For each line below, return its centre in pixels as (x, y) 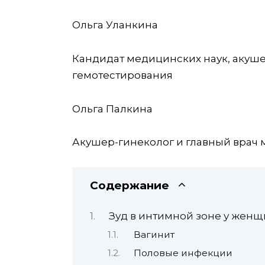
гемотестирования (122, 75)
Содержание (130, 186)
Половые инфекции (183, 253)
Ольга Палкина (112, 109)
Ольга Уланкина (115, 25)
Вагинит (154, 234)
